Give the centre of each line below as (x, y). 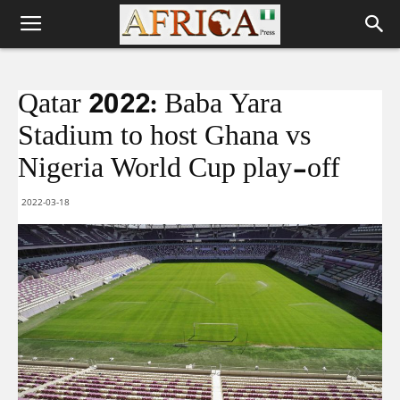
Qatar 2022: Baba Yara (150, 106)
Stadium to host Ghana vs (164, 138)
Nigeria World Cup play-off (179, 170)
